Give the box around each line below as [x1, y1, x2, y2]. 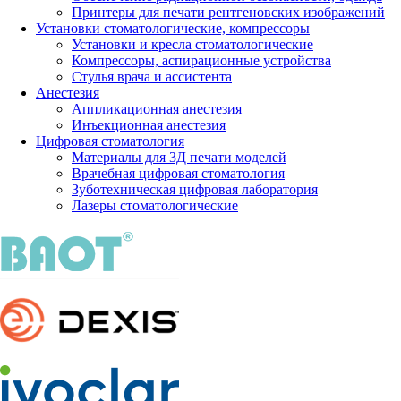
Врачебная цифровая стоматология [72, 165, 285, 181]
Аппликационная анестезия [72, 100, 242, 116]
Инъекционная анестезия [72, 116, 226, 132]
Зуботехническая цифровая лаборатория [72, 181, 318, 197]
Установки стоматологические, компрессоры [36, 20, 310, 36]
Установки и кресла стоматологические [72, 36, 313, 52]
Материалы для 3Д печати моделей [72, 149, 286, 165]
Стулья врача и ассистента [72, 68, 232, 84]
